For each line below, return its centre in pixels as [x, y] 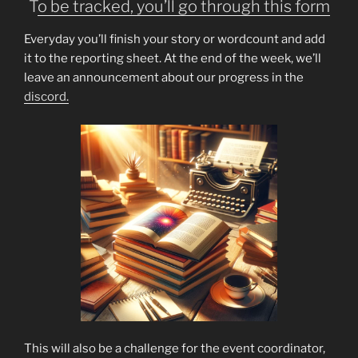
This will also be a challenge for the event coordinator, [175, 349]
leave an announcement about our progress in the [164, 78]
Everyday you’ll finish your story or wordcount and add [175, 40]
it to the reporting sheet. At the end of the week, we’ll [173, 59]
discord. [46, 97]
